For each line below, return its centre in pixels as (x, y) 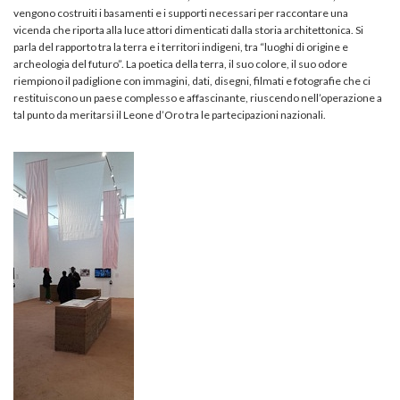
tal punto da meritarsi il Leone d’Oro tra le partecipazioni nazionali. (170, 114)
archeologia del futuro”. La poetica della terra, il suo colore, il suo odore (180, 63)
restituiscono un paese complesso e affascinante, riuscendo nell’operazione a (198, 97)
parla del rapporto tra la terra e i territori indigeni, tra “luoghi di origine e (181, 46)
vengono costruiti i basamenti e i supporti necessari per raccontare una (181, 12)
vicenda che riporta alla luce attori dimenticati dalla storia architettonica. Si (188, 29)
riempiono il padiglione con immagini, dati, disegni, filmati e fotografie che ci (192, 80)
